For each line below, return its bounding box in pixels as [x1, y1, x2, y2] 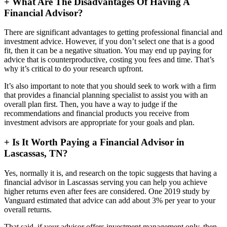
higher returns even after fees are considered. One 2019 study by [4, 186, 210, 196]
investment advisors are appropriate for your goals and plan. [4, 118, 195, 127]
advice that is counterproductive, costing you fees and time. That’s [4, 55, 214, 64]
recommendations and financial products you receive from [4, 109, 189, 118]
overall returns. [4, 205, 52, 214]
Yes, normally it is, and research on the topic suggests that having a [4, 168, 217, 177]
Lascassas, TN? [4, 148, 68, 159]
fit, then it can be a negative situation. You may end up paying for [4, 46, 212, 55]
